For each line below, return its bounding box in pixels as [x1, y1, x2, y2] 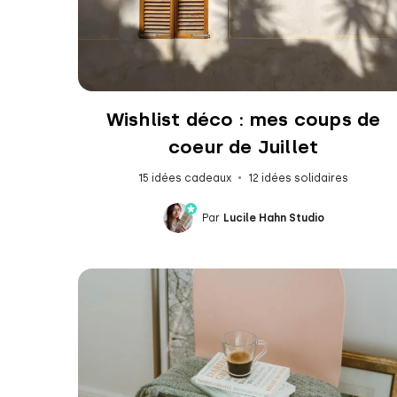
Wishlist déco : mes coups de [105, 107, 381, 130]
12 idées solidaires [248, 171, 349, 184]
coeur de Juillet [168, 135, 319, 158]
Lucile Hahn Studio [222, 211, 324, 224]
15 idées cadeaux [138, 171, 232, 184]
